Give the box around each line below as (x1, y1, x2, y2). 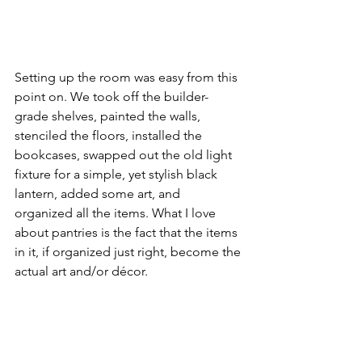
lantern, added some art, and (15, 185, 183, 201)
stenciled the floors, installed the (15, 127, 205, 143)
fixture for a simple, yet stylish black (15, 166, 221, 182)
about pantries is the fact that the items (15, 224, 241, 240)
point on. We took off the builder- (15, 88, 208, 104)
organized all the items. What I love (15, 204, 219, 221)
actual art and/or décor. (15, 263, 148, 279)
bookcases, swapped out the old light (15, 146, 235, 162)
